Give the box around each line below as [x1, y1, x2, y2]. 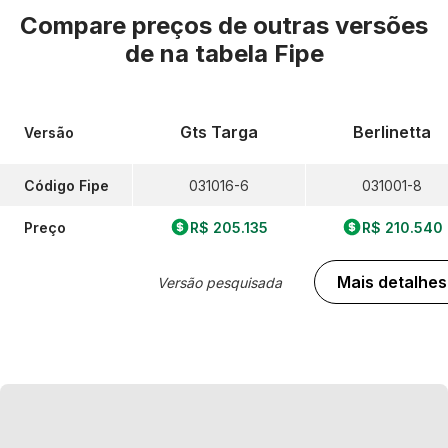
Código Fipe [24, 176, 109, 194]
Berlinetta [353, 122, 431, 142]
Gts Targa [180, 122, 258, 142]
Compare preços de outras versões [20, 11, 428, 40]
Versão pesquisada [156, 273, 282, 291]
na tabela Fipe [159, 39, 324, 68]
